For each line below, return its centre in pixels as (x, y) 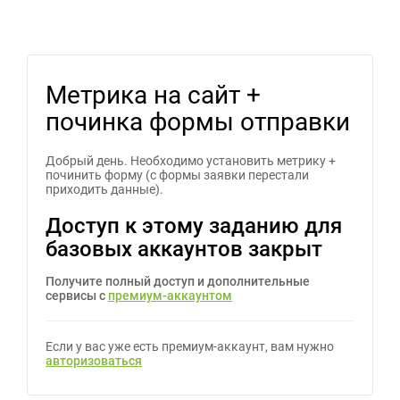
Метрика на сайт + (153, 95)
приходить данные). (104, 189)
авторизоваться (94, 361)
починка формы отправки (198, 122)
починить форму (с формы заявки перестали (177, 175)
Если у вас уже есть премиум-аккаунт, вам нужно (190, 346)
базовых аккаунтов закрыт (184, 249)
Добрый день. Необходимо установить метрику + (191, 161)
